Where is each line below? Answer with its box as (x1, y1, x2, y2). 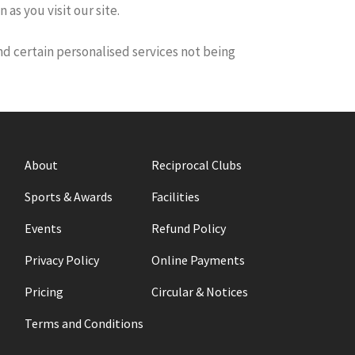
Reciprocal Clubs (151, 157, 242, 173)
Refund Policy (151, 220, 226, 236)
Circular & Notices (151, 284, 248, 300)
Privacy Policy (25, 252, 99, 268)
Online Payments (151, 252, 245, 268)
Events (25, 220, 62, 236)
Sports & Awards (25, 189, 113, 204)
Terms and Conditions (25, 315, 143, 331)
